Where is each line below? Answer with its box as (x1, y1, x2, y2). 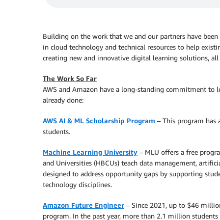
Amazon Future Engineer (43, 201, 124, 209)
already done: (43, 96, 83, 104)
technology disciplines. (43, 180, 112, 189)
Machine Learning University (43, 148, 137, 156)
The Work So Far (43, 74, 97, 82)
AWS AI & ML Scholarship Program (43, 116, 155, 125)
